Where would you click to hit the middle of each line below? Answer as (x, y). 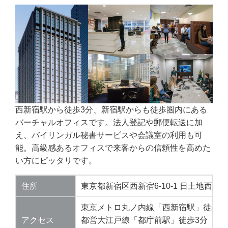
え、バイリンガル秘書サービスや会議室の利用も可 (109, 135)
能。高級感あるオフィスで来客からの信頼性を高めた (113, 148)
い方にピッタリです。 (56, 161)
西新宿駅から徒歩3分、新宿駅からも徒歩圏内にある (111, 110)
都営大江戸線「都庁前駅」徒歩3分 (144, 220)
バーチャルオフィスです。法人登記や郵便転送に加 (109, 123)
